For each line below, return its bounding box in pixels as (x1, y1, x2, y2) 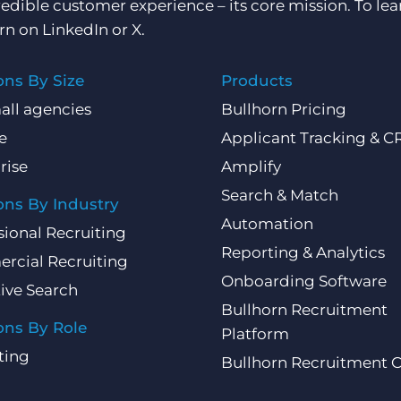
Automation (221, 215, 314, 234)
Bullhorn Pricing (221, 100, 347, 119)
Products (221, 72, 294, 90)
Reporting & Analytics (221, 243, 386, 262)
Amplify (221, 158, 282, 176)
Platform (221, 325, 290, 344)
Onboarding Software (221, 272, 388, 291)
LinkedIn (42, 21, 108, 39)
